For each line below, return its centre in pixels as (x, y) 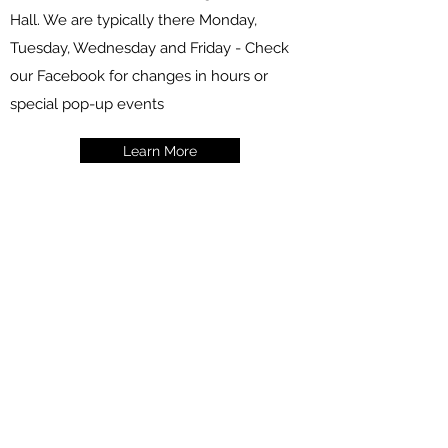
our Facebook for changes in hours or (139, 76)
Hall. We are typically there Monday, (133, 20)
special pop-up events (87, 104)
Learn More (160, 151)
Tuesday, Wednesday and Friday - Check (149, 48)
